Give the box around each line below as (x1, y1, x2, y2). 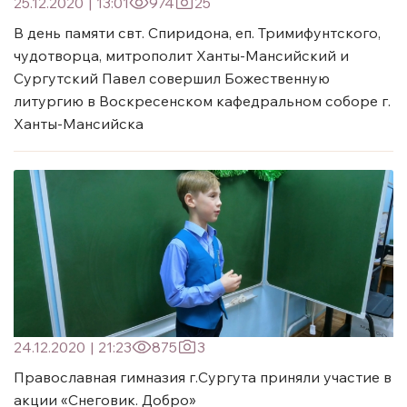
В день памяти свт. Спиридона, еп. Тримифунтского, (14, 23, 381, 42)
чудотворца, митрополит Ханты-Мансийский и (14, 45, 349, 65)
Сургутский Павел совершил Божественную (14, 68, 330, 87)
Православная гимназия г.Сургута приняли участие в (14, 367, 392, 386)
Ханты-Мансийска (14, 114, 144, 133)
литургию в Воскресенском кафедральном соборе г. (14, 91, 391, 110)
